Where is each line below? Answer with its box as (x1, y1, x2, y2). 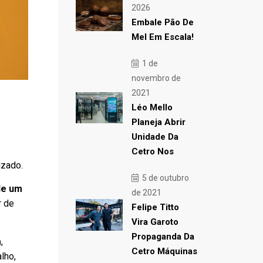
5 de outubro (140, 173, 189, 183)
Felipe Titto (131, 202, 179, 213)
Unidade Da (131, 131, 178, 142)
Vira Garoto (131, 217, 178, 227)
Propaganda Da (131, 231, 194, 242)
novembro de (131, 73, 181, 83)
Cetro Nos (131, 146, 174, 157)
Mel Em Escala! (131, 32, 194, 42)
